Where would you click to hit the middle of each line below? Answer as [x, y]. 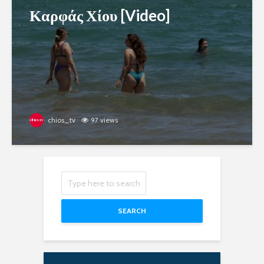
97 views [104, 120]
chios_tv [61, 120]
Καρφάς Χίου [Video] [100, 15]
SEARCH [132, 211]
